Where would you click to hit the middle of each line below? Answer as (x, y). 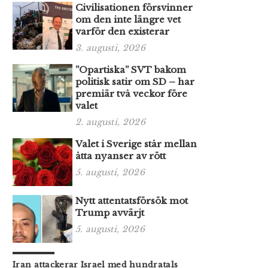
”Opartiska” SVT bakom (131, 69)
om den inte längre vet (128, 19)
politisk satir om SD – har (135, 81)
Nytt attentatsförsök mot (132, 200)
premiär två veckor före (131, 93)
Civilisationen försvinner (134, 7)
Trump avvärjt (110, 212)
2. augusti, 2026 (110, 122)
